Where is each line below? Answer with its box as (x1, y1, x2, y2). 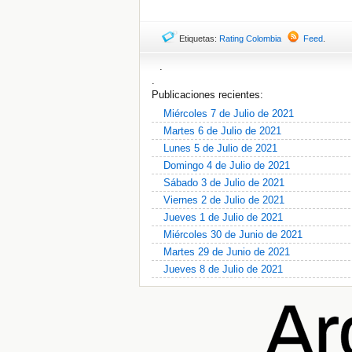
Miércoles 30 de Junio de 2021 (163, 229, 302, 240)
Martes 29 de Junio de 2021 (163, 246, 290, 258)
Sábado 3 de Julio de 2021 (163, 177, 284, 189)
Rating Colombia (219, 34, 281, 43)
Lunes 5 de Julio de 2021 (163, 142, 277, 154)
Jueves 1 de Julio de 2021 (163, 211, 283, 223)
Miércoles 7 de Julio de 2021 (163, 108, 294, 119)
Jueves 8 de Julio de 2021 (163, 263, 283, 275)
